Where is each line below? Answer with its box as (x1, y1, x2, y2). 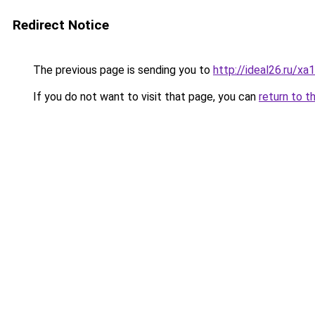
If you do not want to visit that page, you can (30, 90, 259, 103)
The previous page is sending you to (30, 63, 213, 77)
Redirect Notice (13, 17, 109, 33)
